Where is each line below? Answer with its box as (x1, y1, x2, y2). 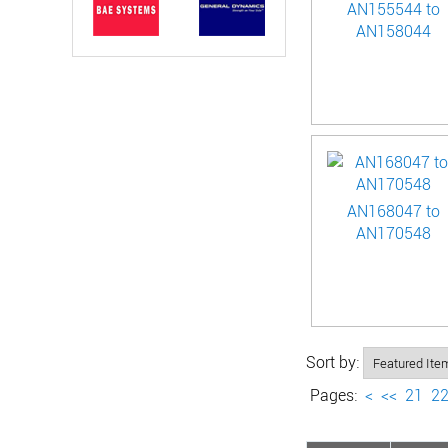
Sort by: (306, 351, 363, 373)
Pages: (310, 384, 357, 406)
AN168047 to (346, 200, 440, 222)
